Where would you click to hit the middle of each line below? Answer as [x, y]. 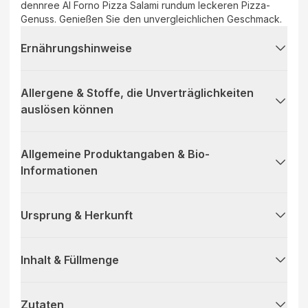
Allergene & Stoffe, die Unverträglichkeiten [137, 92]
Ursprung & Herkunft [77, 215]
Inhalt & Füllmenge [70, 260]
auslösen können [67, 109]
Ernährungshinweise [76, 48]
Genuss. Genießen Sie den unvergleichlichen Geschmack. [151, 19]
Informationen [59, 170]
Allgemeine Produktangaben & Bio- [115, 154]
